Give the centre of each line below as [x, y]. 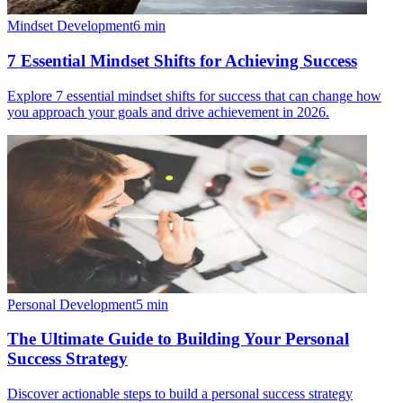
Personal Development [72, 304]
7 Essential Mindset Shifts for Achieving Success [182, 60]
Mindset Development [70, 26]
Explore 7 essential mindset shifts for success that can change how [194, 95]
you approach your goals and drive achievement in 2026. [168, 112]
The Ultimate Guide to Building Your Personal [178, 339]
